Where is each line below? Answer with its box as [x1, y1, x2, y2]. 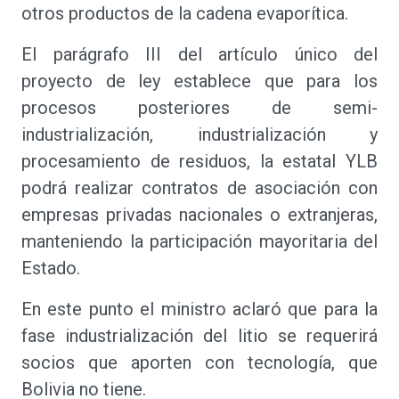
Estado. [21, 257, 80, 279]
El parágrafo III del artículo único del [21, 44, 378, 65]
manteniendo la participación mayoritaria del [21, 231, 378, 252]
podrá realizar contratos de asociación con [21, 177, 378, 199]
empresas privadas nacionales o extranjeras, [21, 204, 378, 225]
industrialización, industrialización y [21, 124, 378, 145]
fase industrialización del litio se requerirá [21, 325, 378, 346]
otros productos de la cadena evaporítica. [21, 3, 348, 24]
